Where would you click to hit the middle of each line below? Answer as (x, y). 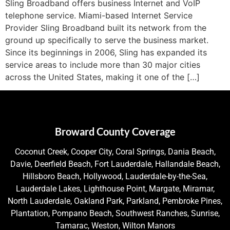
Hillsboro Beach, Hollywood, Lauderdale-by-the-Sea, (115, 177)
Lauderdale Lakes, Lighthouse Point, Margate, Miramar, (115, 189)
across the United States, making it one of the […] (102, 77)
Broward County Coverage (115, 132)
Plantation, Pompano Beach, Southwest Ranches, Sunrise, (115, 214)
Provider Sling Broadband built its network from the (106, 27)
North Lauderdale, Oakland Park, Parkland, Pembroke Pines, (115, 201)
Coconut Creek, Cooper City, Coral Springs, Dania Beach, (115, 152)
